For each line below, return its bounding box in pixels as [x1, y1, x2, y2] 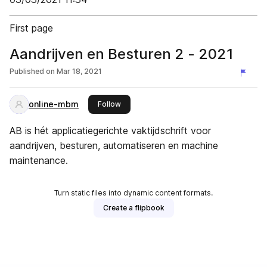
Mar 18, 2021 [57, 67, 102, 76]
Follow [98, 100, 121, 108]
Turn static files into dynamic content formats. [54, 188, 213, 197]
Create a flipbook [103, 203, 164, 212]
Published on [10, 67, 55, 76]
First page [10, 22, 53, 34]
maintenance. [10, 154, 68, 166]
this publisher [120, 99, 168, 108]
